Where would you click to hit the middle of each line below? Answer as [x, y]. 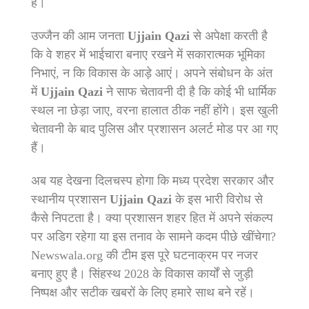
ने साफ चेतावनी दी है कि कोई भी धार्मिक [189, 92]
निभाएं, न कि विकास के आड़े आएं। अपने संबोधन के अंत [152, 73]
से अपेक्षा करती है [229, 36]
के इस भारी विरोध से [217, 199]
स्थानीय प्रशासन [70, 199]
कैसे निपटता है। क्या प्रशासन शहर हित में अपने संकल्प [152, 218]
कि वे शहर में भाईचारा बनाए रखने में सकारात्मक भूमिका [148, 55]
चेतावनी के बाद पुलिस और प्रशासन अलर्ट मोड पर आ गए [154, 129]
